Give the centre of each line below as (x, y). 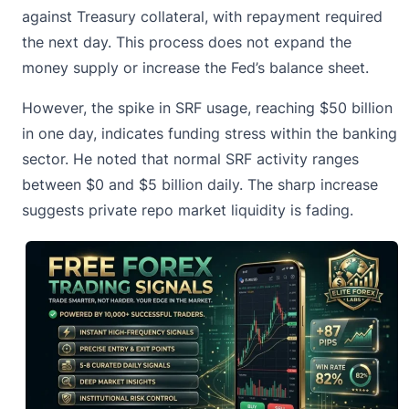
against (49, 16)
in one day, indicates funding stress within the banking (210, 133)
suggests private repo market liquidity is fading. (190, 210)
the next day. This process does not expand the (187, 42)
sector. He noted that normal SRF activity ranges (190, 158)
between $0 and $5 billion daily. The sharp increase (200, 184)
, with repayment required (294, 16)
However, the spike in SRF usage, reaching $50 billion (207, 107)
